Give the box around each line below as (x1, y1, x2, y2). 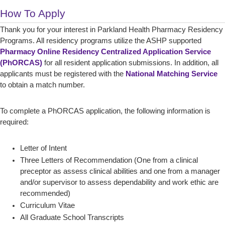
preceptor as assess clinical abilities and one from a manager (20, 167, 220, 175)
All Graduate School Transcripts (20, 213, 124, 221)
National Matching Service (126, 70, 217, 78)
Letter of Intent (20, 144, 67, 152)
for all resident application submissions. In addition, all (42, 59, 218, 67)
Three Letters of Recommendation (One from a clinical (20, 156, 198, 164)
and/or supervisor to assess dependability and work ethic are (20, 178, 218, 186)
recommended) (20, 189, 70, 197)
